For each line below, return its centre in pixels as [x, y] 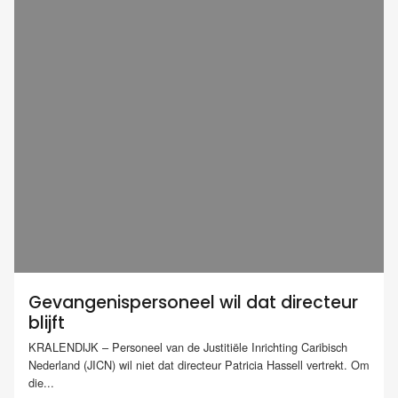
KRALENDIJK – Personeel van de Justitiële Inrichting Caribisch [188, 347]
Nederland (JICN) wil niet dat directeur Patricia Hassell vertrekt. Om [199, 365]
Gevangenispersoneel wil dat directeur [193, 302]
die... [41, 383]
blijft [47, 323]
